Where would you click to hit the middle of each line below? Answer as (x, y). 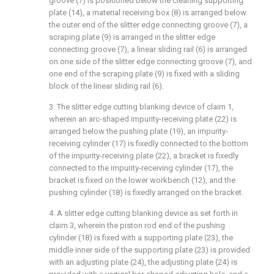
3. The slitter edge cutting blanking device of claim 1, (141, 107)
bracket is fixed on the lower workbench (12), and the (142, 180)
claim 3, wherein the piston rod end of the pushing (137, 225)
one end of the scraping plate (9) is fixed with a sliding (144, 74)
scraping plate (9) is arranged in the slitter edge (132, 37)
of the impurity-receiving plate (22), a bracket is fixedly (144, 156)
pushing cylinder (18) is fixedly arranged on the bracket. (146, 192)
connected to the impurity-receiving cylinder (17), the (141, 168)
